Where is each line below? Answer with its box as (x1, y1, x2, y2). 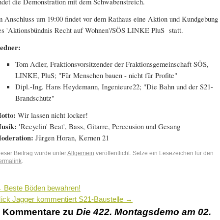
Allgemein (67, 149, 94, 156)
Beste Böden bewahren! (2, 184, 81, 192)
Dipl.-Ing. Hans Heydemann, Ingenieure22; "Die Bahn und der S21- (15, 82, 214, 92)
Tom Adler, (15, 59, 51, 69)
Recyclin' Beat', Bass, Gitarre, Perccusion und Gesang (21, 121, 180, 132)
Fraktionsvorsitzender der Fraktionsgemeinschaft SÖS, (50, 59, 209, 69)
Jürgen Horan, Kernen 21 (35, 133, 109, 143)
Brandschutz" (15, 93, 55, 103)
